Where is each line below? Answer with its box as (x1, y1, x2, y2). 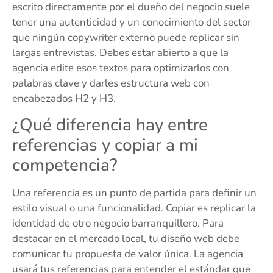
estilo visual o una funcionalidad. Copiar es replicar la (12, 200, 256, 215)
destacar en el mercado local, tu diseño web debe (12, 231, 239, 246)
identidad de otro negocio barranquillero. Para (12, 216, 224, 230)
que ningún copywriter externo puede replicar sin (12, 30, 239, 45)
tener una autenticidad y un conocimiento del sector (12, 15, 251, 30)
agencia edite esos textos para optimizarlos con (12, 61, 229, 76)
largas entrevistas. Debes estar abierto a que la (12, 46, 229, 60)
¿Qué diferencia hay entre (12, 113, 208, 136)
